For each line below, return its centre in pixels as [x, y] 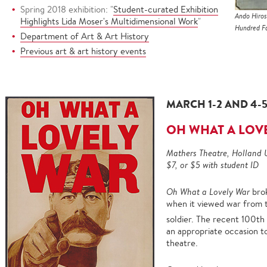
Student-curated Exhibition [166, 9]
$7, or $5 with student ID [212, 165]
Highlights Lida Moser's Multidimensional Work [109, 21]
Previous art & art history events [83, 51]
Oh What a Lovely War [209, 192]
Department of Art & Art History [85, 36]
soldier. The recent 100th [215, 219]
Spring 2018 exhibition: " [67, 9]
